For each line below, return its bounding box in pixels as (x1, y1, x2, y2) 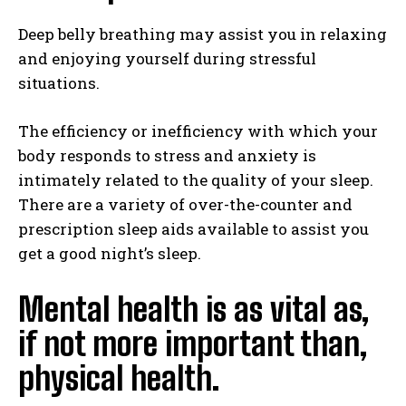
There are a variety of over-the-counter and (18, 194, 353, 215)
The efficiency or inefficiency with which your (18, 121, 378, 141)
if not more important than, (18, 324, 367, 363)
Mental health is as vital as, (18, 290, 369, 329)
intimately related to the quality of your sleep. (18, 169, 373, 190)
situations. (18, 72, 100, 93)
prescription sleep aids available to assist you (18, 218, 369, 239)
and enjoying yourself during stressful (18, 48, 316, 69)
